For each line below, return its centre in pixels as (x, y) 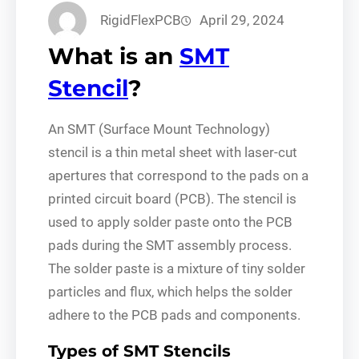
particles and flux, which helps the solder (170, 291)
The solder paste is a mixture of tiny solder (177, 268)
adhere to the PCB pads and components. (174, 315)
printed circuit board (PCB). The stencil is (172, 198)
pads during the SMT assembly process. (170, 245)
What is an (114, 56)
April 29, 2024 (242, 20)
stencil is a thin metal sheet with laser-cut (173, 152)
